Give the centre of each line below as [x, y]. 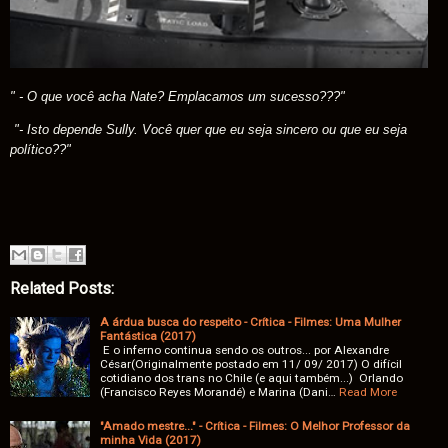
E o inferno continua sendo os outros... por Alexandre [244, 350]
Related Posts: [62, 289]
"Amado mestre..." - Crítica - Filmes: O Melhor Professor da [255, 426]
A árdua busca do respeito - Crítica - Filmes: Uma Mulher [250, 322]
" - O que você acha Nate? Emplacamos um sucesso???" [177, 96]
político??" [40, 149]
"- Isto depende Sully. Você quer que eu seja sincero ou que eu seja [208, 129]
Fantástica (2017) [148, 336]
